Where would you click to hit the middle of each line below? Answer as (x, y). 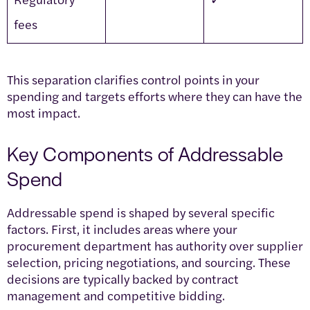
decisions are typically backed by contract (123, 279)
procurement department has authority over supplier (155, 246)
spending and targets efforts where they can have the (155, 96)
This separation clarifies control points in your (133, 80)
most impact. (44, 113)
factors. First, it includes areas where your (122, 229)
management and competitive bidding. (116, 295)
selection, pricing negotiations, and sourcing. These (149, 262)
